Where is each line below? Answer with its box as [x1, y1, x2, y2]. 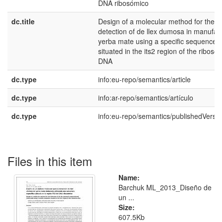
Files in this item [7, 152, 92, 169]
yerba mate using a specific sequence [98, 36, 217, 46]
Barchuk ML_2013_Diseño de [118, 182, 212, 192]
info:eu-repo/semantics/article [98, 74, 191, 84]
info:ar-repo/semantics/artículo [98, 93, 193, 103]
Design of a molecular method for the [98, 16, 215, 26]
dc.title [11, 16, 35, 26]
